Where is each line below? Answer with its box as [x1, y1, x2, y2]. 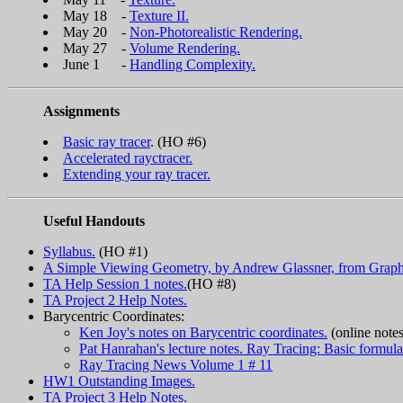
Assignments [43, 103, 120, 119]
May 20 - [63, 23, 130, 40]
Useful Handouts [43, 212, 145, 228]
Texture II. [130, 7, 189, 23]
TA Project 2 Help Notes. [43, 291, 187, 308]
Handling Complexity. [130, 56, 255, 72]
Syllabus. [43, 243, 95, 259]
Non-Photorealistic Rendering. [130, 23, 302, 40]
